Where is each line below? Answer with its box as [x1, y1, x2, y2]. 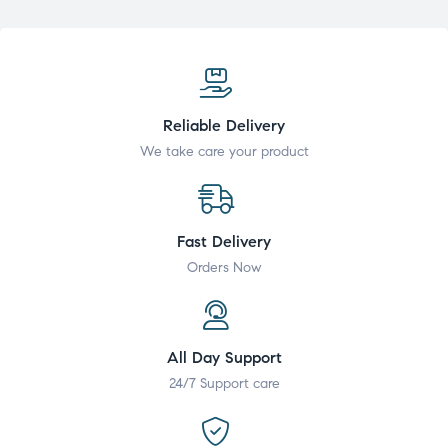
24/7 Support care [168, 374, 280, 392]
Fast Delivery [177, 231, 271, 251]
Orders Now [187, 258, 261, 276]
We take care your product [139, 142, 309, 160]
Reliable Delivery [163, 115, 285, 135]
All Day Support [166, 347, 282, 367]
